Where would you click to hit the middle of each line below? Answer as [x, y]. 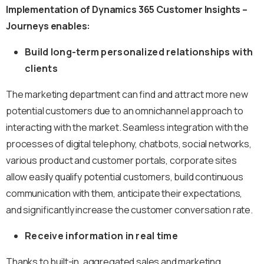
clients [41, 68]
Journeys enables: [48, 26]
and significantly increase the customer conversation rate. [129, 209]
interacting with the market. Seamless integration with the [127, 127]
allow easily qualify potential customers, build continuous [125, 176]
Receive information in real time [101, 235]
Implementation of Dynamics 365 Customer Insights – [127, 9]
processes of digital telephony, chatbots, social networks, [129, 143]
